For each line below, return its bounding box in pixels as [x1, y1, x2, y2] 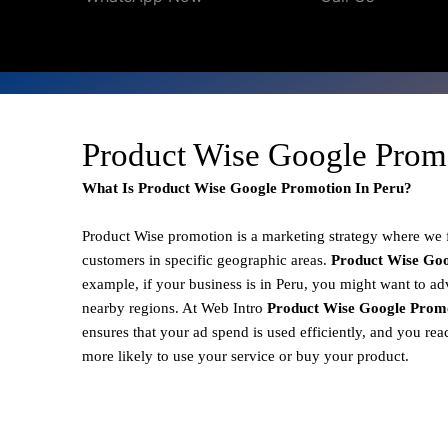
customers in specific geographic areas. [82, 251, 331, 268]
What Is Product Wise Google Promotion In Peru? [82, 179, 412, 196]
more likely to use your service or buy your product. [82, 347, 409, 364]
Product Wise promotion [82, 227, 233, 244]
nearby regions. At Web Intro [82, 299, 263, 316]
